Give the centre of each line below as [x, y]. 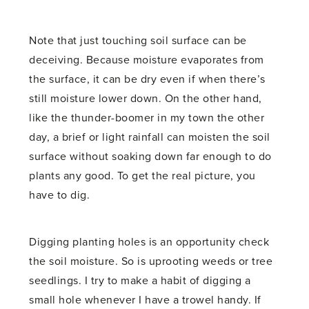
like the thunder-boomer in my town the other [147, 118]
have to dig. [60, 195]
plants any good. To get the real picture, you [142, 176]
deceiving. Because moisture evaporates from [147, 60]
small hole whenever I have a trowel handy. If [145, 300]
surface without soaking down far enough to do [150, 156]
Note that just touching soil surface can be [138, 40]
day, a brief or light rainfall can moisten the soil [150, 137]
